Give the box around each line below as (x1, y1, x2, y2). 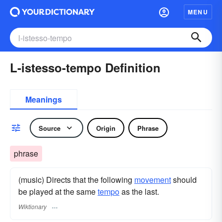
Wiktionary (18, 202, 47, 211)
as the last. (119, 186, 159, 197)
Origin (96, 123, 115, 133)
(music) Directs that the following (18, 174, 134, 185)
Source (39, 123, 60, 133)
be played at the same (18, 186, 98, 197)
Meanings (25, 94, 62, 105)
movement (134, 174, 171, 185)
